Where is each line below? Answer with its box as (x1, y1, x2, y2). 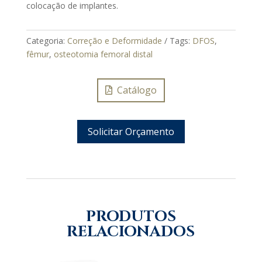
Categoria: (26, 35, 67, 47)
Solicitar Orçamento (87, 125, 174, 138)
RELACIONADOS (67, 222, 195, 243)
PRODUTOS (85, 206, 176, 227)
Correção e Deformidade (67, 35, 162, 47)
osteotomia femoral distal (53, 49, 153, 60)
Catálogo (117, 83, 157, 96)
